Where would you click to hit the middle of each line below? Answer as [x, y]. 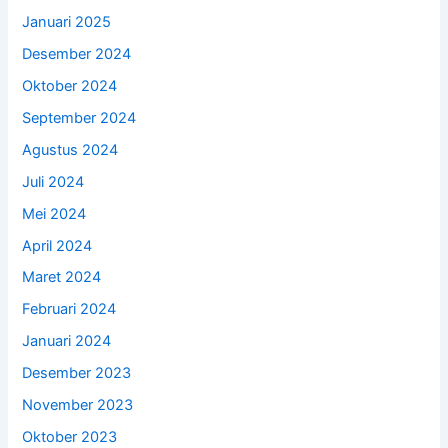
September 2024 [79, 117]
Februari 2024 [69, 309]
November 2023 [78, 405]
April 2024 [57, 245]
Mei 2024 [54, 213]
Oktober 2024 [70, 85]
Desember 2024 [77, 53]
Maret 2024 [62, 277]
